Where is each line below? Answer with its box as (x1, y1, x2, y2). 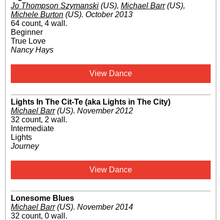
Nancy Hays (11, 46, 54, 55)
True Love (11, 37, 46, 46)
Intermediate (11, 124, 54, 133)
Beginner (11, 28, 43, 37)
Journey (11, 142, 39, 151)
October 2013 (85, 10, 133, 19)
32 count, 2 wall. (11, 115, 67, 124)
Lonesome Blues (11, 194, 74, 203)
